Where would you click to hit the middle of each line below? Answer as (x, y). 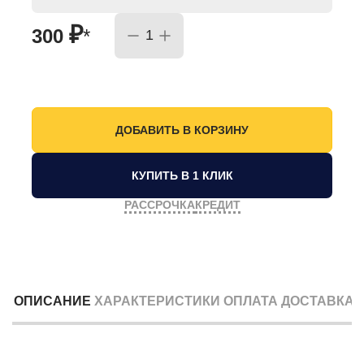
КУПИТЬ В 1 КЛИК (182, 175)
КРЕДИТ (217, 204)
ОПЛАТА (251, 301)
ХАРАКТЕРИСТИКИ (157, 301)
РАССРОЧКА (159, 204)
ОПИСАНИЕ (52, 301)
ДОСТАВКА (318, 301)
